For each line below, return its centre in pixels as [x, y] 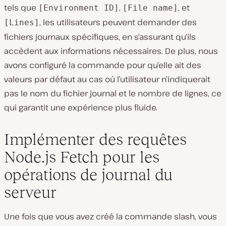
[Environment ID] [79, 8]
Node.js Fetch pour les [82, 157]
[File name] [150, 8]
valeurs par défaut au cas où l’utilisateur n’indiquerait [107, 79]
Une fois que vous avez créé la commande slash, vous [110, 217]
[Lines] [22, 23]
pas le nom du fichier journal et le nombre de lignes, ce [113, 94]
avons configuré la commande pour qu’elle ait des [103, 65]
